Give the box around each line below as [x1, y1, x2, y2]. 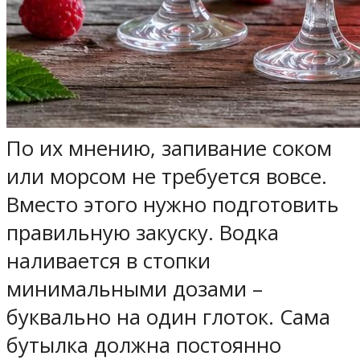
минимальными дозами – [6, 274, 263, 303]
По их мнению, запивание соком [6, 133, 332, 162]
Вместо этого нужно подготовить [6, 190, 339, 219]
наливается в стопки [6, 246, 211, 275]
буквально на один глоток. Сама [6, 302, 330, 331]
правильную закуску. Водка [6, 218, 279, 247]
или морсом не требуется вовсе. [6, 162, 327, 190]
